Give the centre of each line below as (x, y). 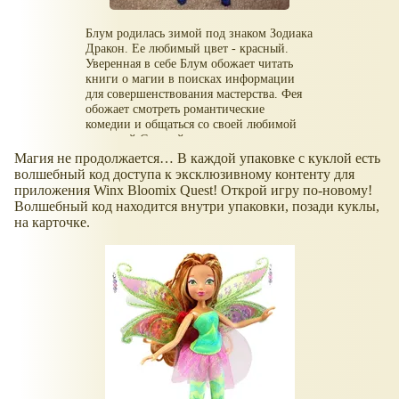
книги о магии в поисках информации (191, 78)
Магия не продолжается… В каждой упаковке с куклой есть (197, 158)
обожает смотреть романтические (175, 109)
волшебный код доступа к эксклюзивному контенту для (184, 174)
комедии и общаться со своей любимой (191, 124)
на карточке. (52, 222)
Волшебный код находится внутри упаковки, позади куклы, (197, 206)
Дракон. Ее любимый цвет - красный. (187, 48)
